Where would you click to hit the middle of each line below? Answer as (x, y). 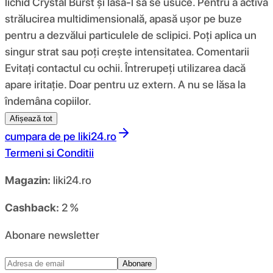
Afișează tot (31, 118)
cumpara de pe (40, 136)
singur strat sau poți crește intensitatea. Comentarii (127, 51)
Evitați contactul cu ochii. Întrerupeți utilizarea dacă (125, 68)
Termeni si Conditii (49, 152)
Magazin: (28, 180)
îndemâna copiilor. (48, 101)
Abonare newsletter (52, 235)
